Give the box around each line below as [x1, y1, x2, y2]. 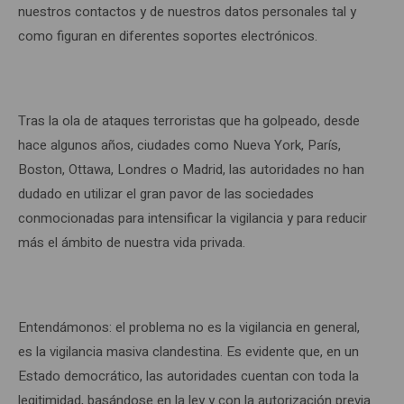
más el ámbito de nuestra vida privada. [18, 233, 252, 252]
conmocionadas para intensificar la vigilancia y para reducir [18, 208, 367, 228]
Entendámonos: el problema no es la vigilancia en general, [18, 317, 360, 337]
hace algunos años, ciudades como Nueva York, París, [18, 135, 341, 155]
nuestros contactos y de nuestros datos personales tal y [18, 2, 356, 22]
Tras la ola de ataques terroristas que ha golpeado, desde [18, 111, 360, 131]
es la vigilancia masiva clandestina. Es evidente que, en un [18, 342, 359, 362]
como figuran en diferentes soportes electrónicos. [18, 26, 317, 46]
